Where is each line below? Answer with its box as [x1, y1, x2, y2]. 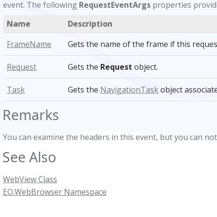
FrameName [7, 39, 51, 49]
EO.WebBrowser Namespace [3, 186, 107, 197]
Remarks [2, 106, 59, 124]
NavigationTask [100, 84, 158, 95]
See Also [2, 148, 56, 166]
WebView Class [3, 174, 57, 185]
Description [68, 18, 112, 29]
